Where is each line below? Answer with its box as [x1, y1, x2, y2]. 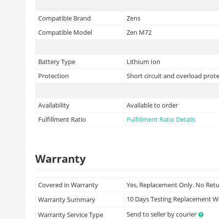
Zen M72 [127, 28, 152, 37]
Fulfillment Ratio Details [127, 115, 196, 124]
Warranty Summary [38, 195, 95, 204]
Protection [38, 71, 69, 80]
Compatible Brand [38, 14, 91, 22]
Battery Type [38, 57, 75, 66]
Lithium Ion [127, 57, 160, 66]
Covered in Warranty [38, 180, 98, 189]
